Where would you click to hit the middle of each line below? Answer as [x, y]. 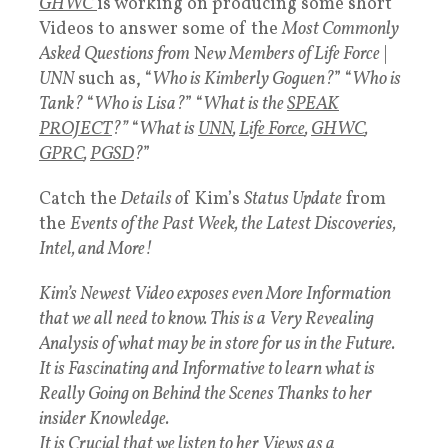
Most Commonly [340, 29]
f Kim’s [213, 199]
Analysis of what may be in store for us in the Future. [217, 344]
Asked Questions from [114, 54]
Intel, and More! [95, 249]
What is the [245, 104]
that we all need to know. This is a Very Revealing [206, 319]
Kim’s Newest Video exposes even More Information [215, 294]
